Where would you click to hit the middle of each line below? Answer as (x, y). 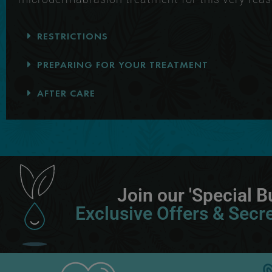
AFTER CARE (66, 93)
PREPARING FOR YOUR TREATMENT (123, 65)
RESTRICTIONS (73, 36)
